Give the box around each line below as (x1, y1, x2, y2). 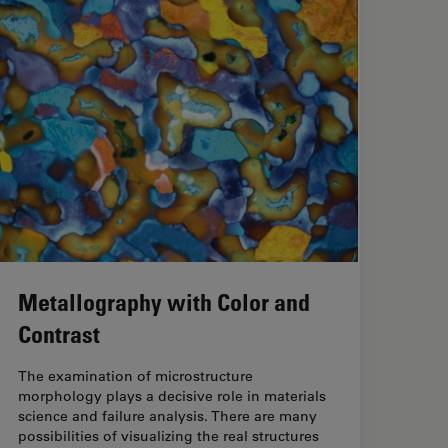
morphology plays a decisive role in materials (18, 386, 326, 405)
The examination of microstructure (18, 366, 253, 385)
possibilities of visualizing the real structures (18, 426, 319, 445)
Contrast (18, 318, 100, 348)
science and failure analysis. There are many (18, 406, 317, 425)
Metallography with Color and (18, 286, 310, 316)
